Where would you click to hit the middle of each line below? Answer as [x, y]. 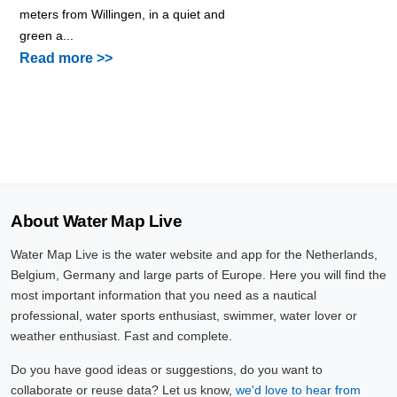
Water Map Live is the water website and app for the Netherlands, [194, 254]
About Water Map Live [97, 221]
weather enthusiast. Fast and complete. [121, 335]
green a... [47, 35]
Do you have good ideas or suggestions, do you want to [167, 369]
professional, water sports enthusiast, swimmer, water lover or [184, 315]
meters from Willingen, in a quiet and [122, 14]
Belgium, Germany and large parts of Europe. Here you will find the [198, 274]
